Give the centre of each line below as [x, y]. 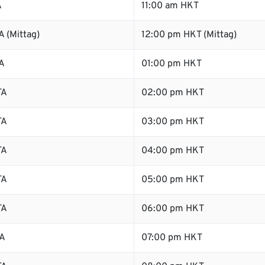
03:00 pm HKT [173, 122]
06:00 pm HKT [173, 209]
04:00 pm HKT [173, 151]
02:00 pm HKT [173, 93]
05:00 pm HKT [173, 180]
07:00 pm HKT [172, 238]
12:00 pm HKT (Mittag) [189, 35]
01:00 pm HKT [172, 64]
